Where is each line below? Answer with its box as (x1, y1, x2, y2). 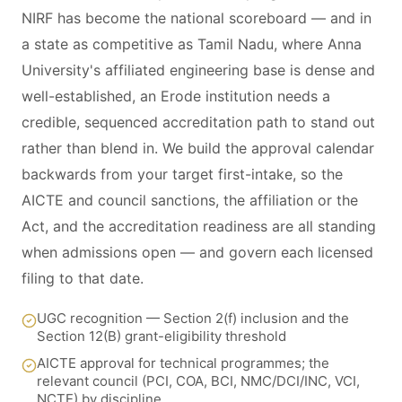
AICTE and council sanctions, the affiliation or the (22, 191, 358, 209)
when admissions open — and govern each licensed (22, 243, 373, 261)
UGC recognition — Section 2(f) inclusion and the (37, 310, 349, 327)
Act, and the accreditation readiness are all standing (22, 217, 376, 235)
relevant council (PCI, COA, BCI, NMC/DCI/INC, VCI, (37, 372, 360, 389)
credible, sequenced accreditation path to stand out (22, 113, 375, 131)
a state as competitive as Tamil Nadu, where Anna (22, 35, 362, 53)
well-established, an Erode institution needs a (22, 87, 330, 105)
